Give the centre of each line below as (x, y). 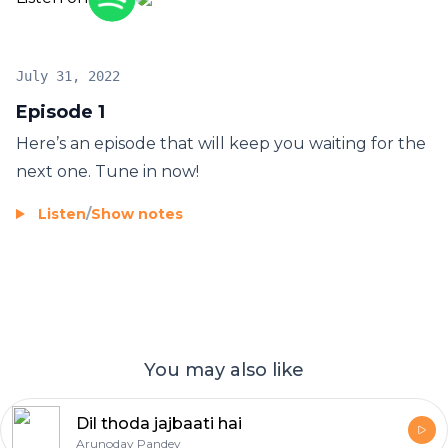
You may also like (224, 370)
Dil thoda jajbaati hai (159, 424)
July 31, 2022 (68, 76)
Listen (62, 214)
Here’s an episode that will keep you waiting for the (221, 144)
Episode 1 (60, 112)
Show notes (137, 214)
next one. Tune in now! (107, 172)
